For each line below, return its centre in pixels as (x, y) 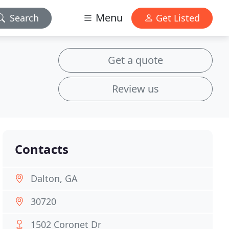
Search (24, 18)
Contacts (42, 149)
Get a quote (135, 60)
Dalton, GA (54, 178)
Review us (135, 89)
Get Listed (177, 18)
